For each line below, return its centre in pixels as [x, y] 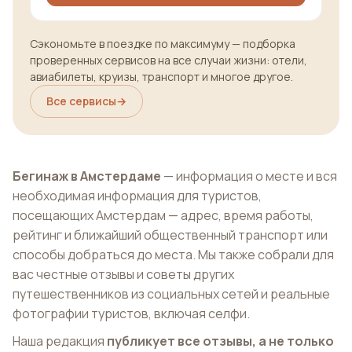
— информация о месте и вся [249, 176]
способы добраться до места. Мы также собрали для [173, 255]
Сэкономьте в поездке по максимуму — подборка [163, 44]
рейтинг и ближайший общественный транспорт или [170, 235]
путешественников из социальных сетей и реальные [171, 294]
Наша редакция [60, 341]
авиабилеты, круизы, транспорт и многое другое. [161, 77]
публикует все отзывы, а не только [220, 341]
